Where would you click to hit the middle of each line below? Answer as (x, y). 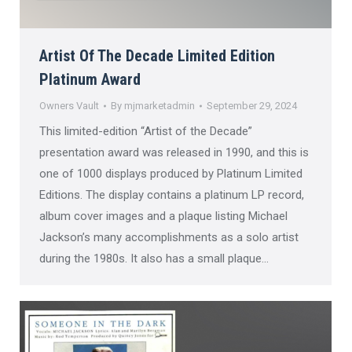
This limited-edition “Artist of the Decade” (146, 131)
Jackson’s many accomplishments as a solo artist (169, 237)
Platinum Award (90, 79)
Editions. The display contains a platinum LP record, (172, 195)
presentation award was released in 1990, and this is (174, 152)
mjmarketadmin (159, 106)
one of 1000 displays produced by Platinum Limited (171, 174)
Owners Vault (69, 106)
